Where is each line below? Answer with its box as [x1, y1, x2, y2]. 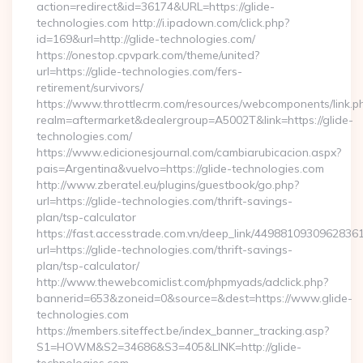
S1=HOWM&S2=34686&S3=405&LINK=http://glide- [36, 340, 301, 354]
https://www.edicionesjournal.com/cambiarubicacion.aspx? [36, 145, 341, 160]
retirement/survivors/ [36, 80, 143, 95]
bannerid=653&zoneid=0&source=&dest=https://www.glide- [36, 291, 352, 305]
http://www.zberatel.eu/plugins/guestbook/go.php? [36, 177, 299, 192]
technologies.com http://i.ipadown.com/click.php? [36, 15, 289, 30]
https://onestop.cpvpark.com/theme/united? [36, 48, 259, 62]
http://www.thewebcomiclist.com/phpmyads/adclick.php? [36, 275, 328, 289]
